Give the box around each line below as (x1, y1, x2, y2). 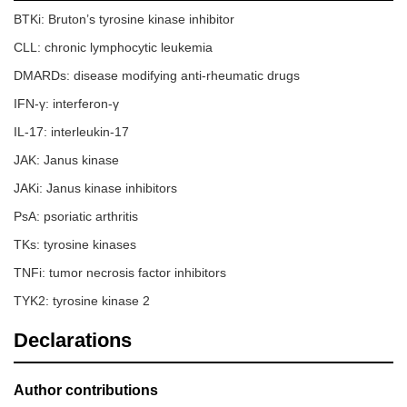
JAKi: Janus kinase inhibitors (14, 181, 177, 196)
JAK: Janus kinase (14, 153, 119, 168)
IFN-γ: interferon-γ (14, 96, 119, 112)
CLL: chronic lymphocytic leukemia (14, 40, 213, 55)
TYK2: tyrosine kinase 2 (14, 293, 150, 309)
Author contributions (14, 382, 158, 399)
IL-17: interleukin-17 (14, 124, 129, 140)
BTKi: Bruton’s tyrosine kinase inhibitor (14, 12, 234, 27)
